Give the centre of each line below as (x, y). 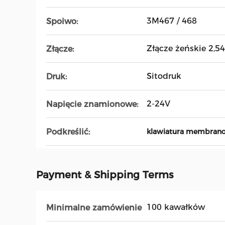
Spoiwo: (62, 21)
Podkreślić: (68, 132)
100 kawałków (176, 207)
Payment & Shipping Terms (105, 175)
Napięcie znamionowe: (92, 104)
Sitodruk (164, 76)
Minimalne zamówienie (94, 207)
